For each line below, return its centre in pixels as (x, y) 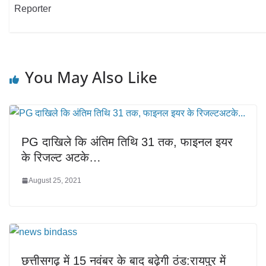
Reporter (33, 9)
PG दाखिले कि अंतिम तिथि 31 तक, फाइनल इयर (127, 142)
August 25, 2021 (55, 180)
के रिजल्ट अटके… (61, 157)
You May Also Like (91, 77)
